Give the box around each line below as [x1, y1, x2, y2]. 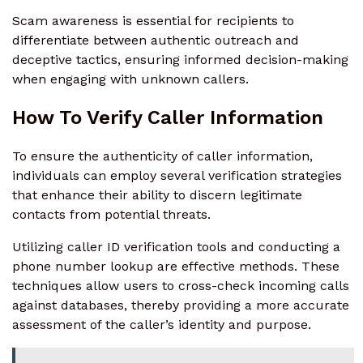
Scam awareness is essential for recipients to [12, 12, 294, 28]
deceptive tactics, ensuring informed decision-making [12, 51, 348, 67]
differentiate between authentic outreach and [12, 32, 299, 48]
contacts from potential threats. [12, 206, 211, 222]
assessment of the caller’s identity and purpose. [12, 316, 311, 332]
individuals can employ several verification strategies [12, 167, 342, 183]
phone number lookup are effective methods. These [12, 258, 340, 274]
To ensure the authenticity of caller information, [12, 147, 313, 164]
